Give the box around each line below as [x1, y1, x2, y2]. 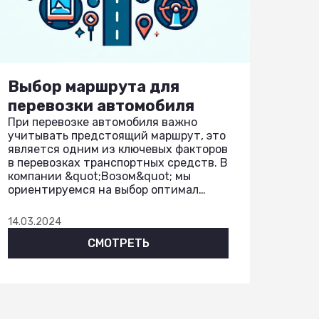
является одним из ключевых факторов [8, 142, 228, 156]
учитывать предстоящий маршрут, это [8, 129, 226, 142]
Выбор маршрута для [8, 77, 179, 96]
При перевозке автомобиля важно [8, 115, 197, 129]
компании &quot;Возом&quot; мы [8, 169, 191, 183]
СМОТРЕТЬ [87, 236, 150, 250]
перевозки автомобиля [8, 96, 194, 115]
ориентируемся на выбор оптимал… [8, 183, 206, 197]
